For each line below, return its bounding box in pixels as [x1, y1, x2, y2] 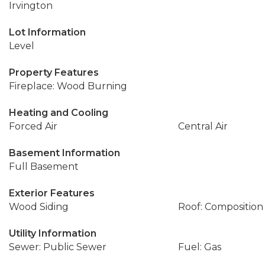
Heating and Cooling [9, 107, 108, 118]
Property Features [9, 67, 99, 78]
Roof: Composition [177, 201, 263, 212]
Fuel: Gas [177, 241, 221, 253]
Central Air [177, 121, 228, 132]
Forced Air [9, 121, 57, 132]
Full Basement [9, 161, 79, 172]
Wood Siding [9, 201, 69, 212]
